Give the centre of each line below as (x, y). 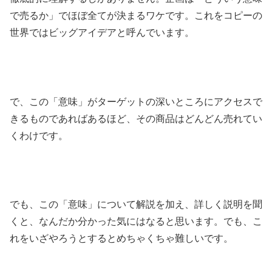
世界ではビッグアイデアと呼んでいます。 (102, 32)
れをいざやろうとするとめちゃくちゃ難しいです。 (121, 239)
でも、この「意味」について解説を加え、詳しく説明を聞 (136, 205)
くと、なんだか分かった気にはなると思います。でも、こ (136, 222)
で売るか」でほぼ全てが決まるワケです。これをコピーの (136, 15)
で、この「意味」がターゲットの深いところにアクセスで (136, 101)
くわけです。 (39, 135)
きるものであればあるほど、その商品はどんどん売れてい (136, 118)
